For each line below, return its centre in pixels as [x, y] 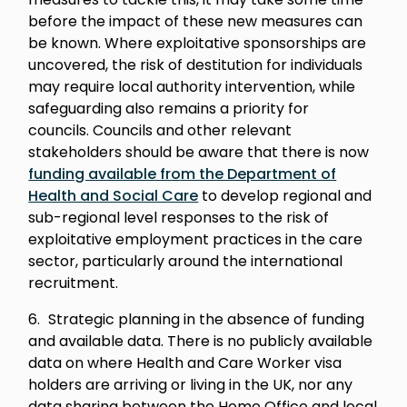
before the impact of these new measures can [196, 21]
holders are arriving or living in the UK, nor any [191, 385]
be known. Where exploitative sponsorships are [198, 43]
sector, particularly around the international [186, 261]
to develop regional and [285, 196]
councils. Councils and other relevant [160, 130]
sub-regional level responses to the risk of [179, 218]
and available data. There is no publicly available [201, 341]
